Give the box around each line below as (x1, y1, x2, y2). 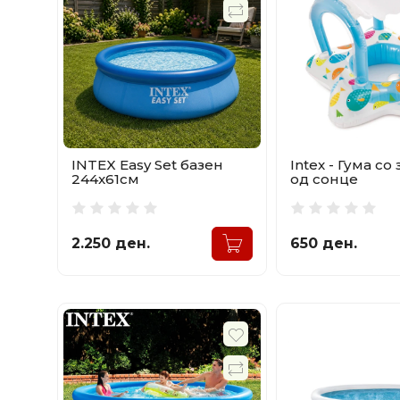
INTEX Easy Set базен (71, 156, 223, 174)
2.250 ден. (71, 235, 150, 253)
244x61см (71, 171, 139, 188)
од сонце (290, 171, 359, 188)
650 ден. (290, 235, 358, 253)
